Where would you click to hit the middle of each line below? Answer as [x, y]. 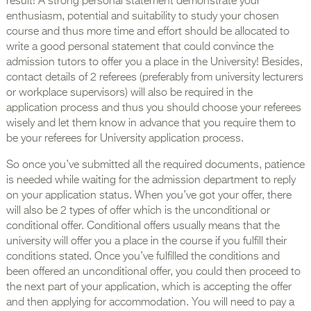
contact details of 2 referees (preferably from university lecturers [154, 78]
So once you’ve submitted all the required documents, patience [155, 166]
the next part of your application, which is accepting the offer [149, 288]
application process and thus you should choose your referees [153, 109]
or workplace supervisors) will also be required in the [129, 93]
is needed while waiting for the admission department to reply [151, 181]
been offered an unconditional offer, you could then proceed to [153, 272]
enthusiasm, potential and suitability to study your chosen [142, 17]
